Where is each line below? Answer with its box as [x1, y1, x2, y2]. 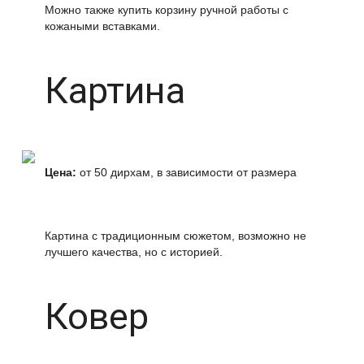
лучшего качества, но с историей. [45, 245, 223, 258]
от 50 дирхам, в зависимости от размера [76, 166, 297, 179]
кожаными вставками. [45, 19, 160, 32]
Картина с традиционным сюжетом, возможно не [45, 229, 306, 242]
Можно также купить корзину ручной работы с [45, 3, 288, 16]
